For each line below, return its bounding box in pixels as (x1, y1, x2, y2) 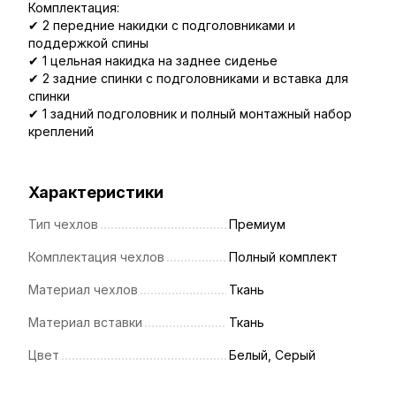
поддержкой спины (28, 35, 148, 51)
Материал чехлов (28, 282, 138, 298)
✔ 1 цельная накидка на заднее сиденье (28, 53, 278, 69)
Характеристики (28, 183, 164, 202)
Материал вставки (28, 315, 142, 331)
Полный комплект (229, 249, 338, 265)
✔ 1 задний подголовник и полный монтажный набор (28, 106, 352, 122)
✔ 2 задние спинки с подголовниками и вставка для (28, 71, 348, 87)
